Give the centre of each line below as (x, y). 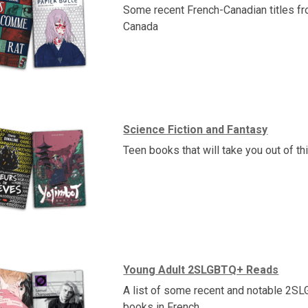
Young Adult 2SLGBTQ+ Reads (201, 269)
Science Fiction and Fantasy (196, 129)
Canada (141, 26)
